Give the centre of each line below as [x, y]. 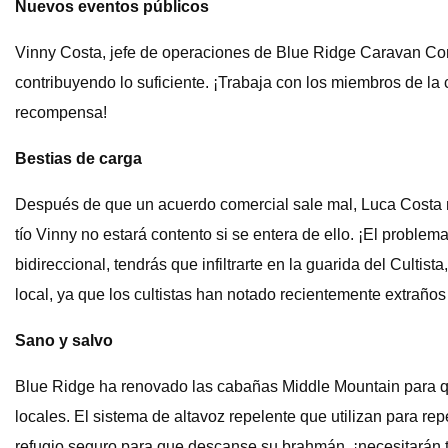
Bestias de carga [78, 159]
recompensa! [61, 113]
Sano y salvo [64, 341]
